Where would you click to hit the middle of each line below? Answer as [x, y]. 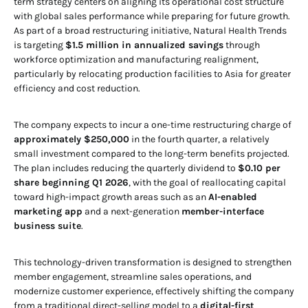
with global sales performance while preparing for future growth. [152, 16]
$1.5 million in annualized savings [144, 45]
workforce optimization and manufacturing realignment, [136, 59]
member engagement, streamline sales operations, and [133, 276]
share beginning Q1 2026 [71, 182]
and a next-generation [132, 211]
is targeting [40, 45]
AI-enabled [233, 197]
